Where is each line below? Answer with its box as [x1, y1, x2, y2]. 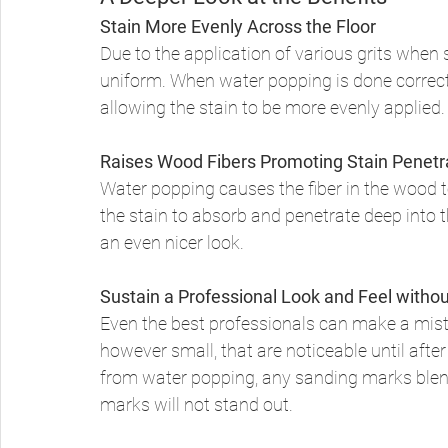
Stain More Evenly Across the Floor [100, 16, 376, 38]
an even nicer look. [100, 232, 248, 254]
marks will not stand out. [100, 394, 297, 416]
